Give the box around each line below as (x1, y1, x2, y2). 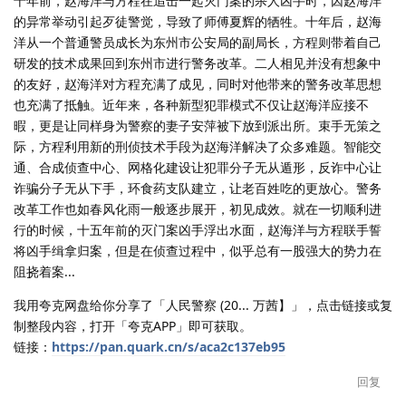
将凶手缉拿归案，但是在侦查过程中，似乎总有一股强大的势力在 (14, 241, 382, 259)
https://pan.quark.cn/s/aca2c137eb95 (52, 337, 285, 355)
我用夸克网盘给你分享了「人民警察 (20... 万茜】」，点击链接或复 (14, 295, 392, 314)
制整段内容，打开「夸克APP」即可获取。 (14, 316, 252, 334)
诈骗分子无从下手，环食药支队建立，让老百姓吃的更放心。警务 (14, 179, 382, 197)
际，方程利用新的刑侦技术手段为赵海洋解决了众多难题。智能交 (14, 137, 382, 155)
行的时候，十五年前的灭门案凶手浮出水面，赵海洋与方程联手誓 (14, 220, 382, 238)
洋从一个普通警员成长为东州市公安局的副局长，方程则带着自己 (14, 33, 382, 51)
